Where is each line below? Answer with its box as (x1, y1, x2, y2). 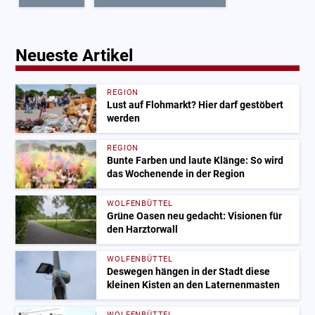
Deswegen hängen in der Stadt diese (107, 265, 271, 278)
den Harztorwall (107, 223, 179, 236)
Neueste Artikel (15, 45, 134, 65)
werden (107, 112, 141, 124)
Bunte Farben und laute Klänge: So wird (107, 154, 284, 167)
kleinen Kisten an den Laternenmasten (107, 278, 281, 291)
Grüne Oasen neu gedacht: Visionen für (107, 210, 283, 222)
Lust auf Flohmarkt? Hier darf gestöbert (107, 98, 284, 111)
